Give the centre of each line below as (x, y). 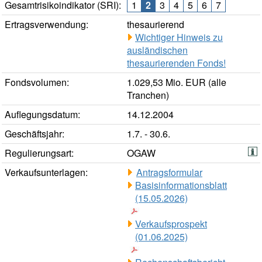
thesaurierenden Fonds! (176, 63)
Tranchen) (148, 95)
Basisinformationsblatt (181, 185)
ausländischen (157, 50)
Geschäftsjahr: (35, 134)
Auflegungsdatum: (42, 115)
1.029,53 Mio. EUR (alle (177, 82)
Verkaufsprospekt (171, 224)
